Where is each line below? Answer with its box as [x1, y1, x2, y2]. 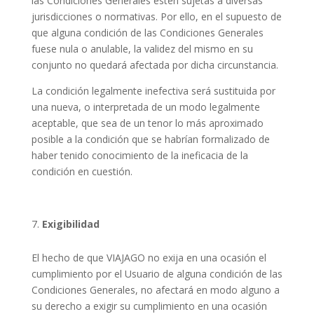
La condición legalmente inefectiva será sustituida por [31, 84, 275, 97]
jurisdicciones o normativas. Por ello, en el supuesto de [31, 10, 282, 23]
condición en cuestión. [31, 165, 132, 178]
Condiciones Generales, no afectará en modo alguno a [31, 283, 280, 296]
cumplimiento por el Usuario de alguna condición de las [31, 267, 282, 280]
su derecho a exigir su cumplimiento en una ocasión [31, 299, 267, 313]
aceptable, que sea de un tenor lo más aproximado [31, 116, 264, 130]
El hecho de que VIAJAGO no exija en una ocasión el [31, 251, 266, 264]
